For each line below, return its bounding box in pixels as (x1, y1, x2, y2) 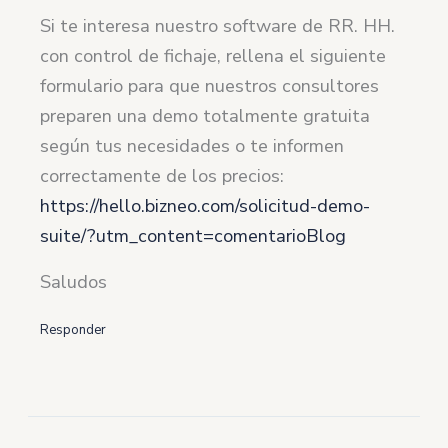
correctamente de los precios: (40, 163, 285, 188)
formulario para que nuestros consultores (40, 73, 380, 98)
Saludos (40, 269, 108, 294)
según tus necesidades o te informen (40, 133, 345, 158)
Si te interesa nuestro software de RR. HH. (40, 13, 396, 38)
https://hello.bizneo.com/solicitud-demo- (40, 193, 371, 218)
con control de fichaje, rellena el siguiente (40, 43, 387, 68)
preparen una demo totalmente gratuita (40, 103, 371, 128)
